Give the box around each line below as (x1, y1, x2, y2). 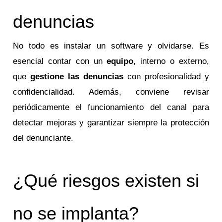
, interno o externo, (133, 56, 209, 66)
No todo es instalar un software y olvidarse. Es (13, 41, 209, 51)
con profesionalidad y (127, 71, 209, 81)
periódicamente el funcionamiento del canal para (13, 102, 209, 112)
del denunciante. (13, 133, 74, 143)
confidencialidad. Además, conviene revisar (13, 87, 209, 97)
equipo (102, 56, 134, 66)
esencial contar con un (13, 56, 103, 66)
